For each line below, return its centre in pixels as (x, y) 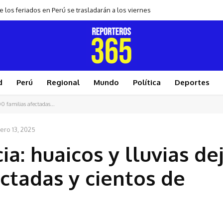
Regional (63, 82)
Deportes (192, 82)
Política (147, 82)
